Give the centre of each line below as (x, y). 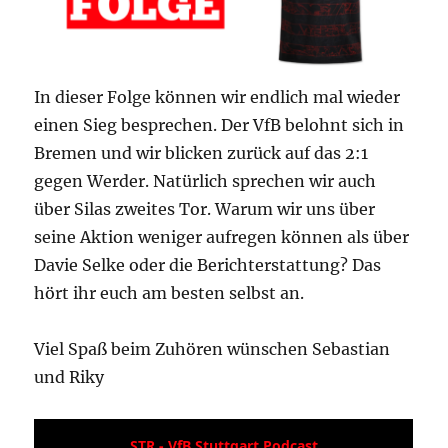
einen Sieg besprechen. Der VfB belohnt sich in (219, 125)
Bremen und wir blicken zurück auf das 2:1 (201, 153)
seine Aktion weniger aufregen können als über (222, 237)
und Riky (69, 377)
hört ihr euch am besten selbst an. (169, 293)
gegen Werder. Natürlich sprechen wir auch (205, 181)
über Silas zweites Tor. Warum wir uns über (205, 209)
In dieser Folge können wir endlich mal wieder (217, 97)
